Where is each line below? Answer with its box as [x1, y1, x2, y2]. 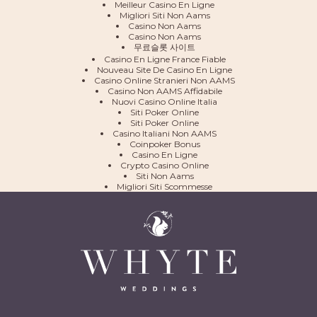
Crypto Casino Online [120, 160, 209, 171]
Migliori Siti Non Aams [119, 10, 210, 21]
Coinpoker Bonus [129, 139, 200, 149]
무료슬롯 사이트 [134, 42, 195, 52]
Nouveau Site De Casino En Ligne [97, 64, 232, 75]
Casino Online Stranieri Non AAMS [94, 75, 235, 86]
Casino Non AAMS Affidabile [107, 86, 222, 96]
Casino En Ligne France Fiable [103, 54, 226, 64]
